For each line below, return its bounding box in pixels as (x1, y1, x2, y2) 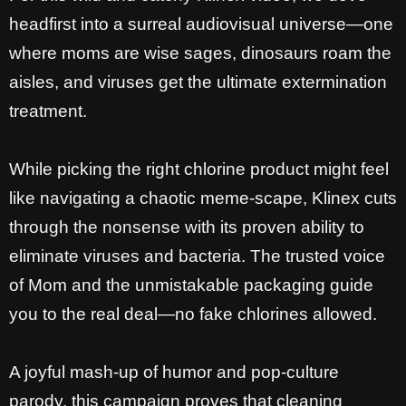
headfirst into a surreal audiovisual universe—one (9, 14, 393, 34)
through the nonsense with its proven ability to (9, 217, 364, 237)
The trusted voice (250, 246, 385, 266)
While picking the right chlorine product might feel (9, 159, 389, 179)
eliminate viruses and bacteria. (9, 246, 246, 266)
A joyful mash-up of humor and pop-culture (9, 362, 339, 382)
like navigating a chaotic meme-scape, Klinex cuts (9, 188, 397, 208)
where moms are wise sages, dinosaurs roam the (9, 43, 391, 63)
